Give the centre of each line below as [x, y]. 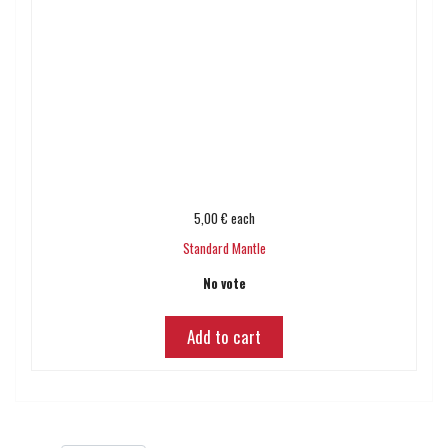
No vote [224, 283]
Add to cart [224, 336]
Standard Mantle [224, 248]
